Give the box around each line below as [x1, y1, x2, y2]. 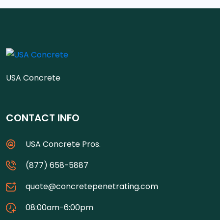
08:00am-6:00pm [26, 202, 93, 214]
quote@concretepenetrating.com [26, 181, 158, 192]
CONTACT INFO [6, 111, 80, 125]
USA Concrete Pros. [26, 138, 101, 150]
